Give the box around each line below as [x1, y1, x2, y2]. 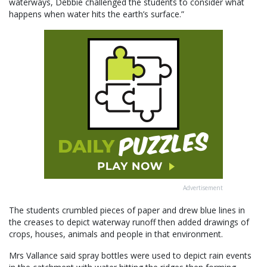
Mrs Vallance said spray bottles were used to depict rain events [9, 249, 252, 261]
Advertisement [183, 183, 223, 192]
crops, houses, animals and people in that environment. [9, 228, 223, 240]
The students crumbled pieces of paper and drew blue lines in [9, 204, 245, 216]
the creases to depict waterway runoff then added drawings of [9, 216, 249, 228]
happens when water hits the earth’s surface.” [9, 8, 184, 20]
